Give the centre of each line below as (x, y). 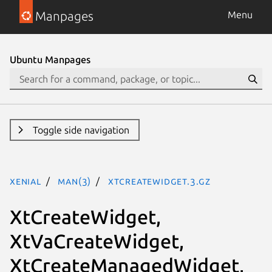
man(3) (75, 181)
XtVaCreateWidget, (97, 241)
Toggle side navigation (81, 130)
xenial (25, 181)
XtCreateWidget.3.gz (159, 181)
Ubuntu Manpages (50, 59)
